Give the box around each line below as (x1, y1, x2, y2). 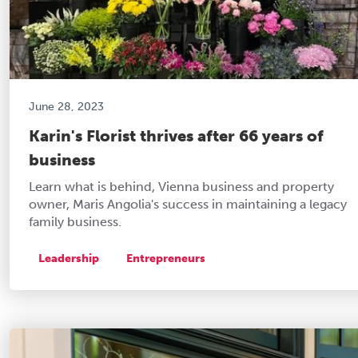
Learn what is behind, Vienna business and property (29, 178, 334, 194)
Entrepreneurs (126, 251, 205, 265)
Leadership (38, 251, 99, 265)
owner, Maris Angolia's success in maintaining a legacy (29, 196, 347, 212)
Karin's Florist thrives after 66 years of (29, 125, 324, 145)
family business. (29, 213, 121, 229)
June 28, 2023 (29, 99, 104, 113)
